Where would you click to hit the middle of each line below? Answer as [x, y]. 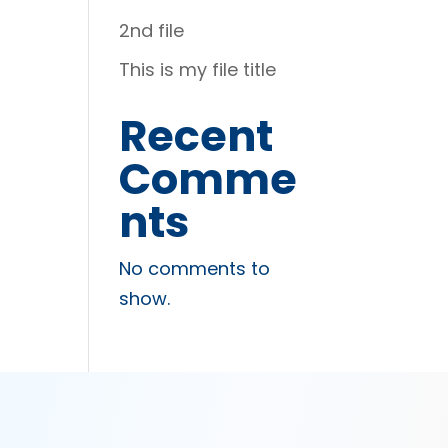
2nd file [152, 30]
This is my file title [198, 69]
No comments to [195, 268]
